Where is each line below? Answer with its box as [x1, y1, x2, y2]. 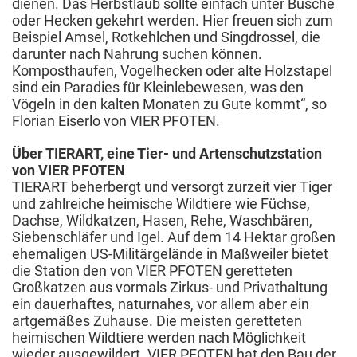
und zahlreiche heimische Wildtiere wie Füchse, [12, 194, 310, 212]
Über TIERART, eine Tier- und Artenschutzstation [12, 144, 322, 162]
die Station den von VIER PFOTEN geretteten [12, 261, 292, 279]
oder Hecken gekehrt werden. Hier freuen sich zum [12, 11, 333, 29]
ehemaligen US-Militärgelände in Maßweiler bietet [12, 245, 328, 262]
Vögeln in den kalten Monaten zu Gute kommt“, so [12, 95, 327, 112]
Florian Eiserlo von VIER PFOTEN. [12, 112, 220, 129]
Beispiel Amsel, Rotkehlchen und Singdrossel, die [12, 28, 320, 45]
